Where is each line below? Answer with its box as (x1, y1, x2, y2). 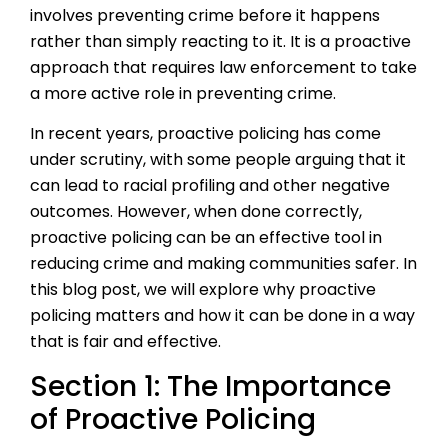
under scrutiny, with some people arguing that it (30, 148, 406, 172)
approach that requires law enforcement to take (30, 56, 417, 80)
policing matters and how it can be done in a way (30, 304, 415, 328)
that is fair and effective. (30, 330, 221, 354)
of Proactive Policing (30, 399, 316, 439)
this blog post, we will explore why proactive (30, 278, 376, 302)
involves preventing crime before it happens (30, 4, 380, 28)
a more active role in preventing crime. (30, 82, 336, 106)
